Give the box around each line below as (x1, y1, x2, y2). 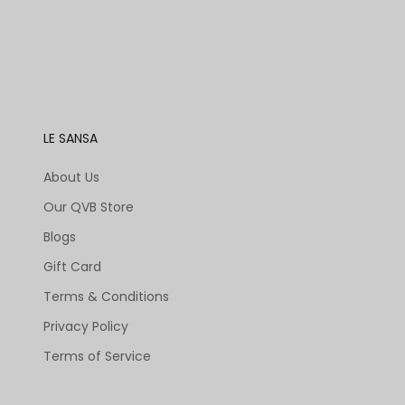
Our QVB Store (43, 198, 134, 217)
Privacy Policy (43, 317, 128, 336)
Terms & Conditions (43, 287, 169, 306)
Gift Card (43, 258, 101, 277)
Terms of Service (43, 347, 151, 366)
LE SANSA (43, 129, 98, 148)
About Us (43, 168, 99, 187)
